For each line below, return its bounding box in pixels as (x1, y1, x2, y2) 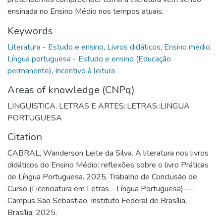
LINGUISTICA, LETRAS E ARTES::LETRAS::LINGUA (7, 100, 190, 111)
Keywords (7, 24, 53, 38)
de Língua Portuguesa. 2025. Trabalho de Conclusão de (7, 171, 197, 182)
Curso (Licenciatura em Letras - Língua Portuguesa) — (7, 183, 193, 194)
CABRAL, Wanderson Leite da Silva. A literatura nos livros (7, 147, 209, 159)
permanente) (7, 65, 52, 76)
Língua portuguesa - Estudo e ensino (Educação (7, 53, 171, 64)
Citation (7, 130, 42, 144)
